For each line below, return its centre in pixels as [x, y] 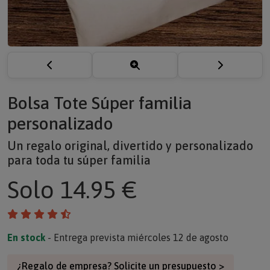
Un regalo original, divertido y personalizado [130, 153]
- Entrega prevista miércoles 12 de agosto [137, 245]
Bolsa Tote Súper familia [99, 111]
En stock [26, 245]
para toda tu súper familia [79, 168]
